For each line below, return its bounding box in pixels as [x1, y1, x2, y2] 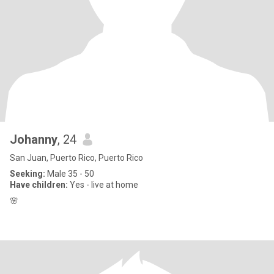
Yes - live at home [68, 180, 138, 190]
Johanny [10, 132, 57, 147]
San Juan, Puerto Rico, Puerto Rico [10, 153, 143, 163]
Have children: [10, 180, 68, 190]
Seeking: [10, 169, 45, 179]
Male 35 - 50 [45, 169, 94, 179]
